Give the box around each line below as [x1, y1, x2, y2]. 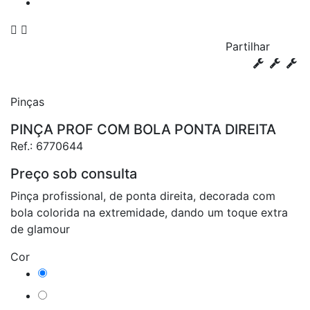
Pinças [10, 95, 44, 109]
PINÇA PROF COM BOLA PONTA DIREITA [10, 121, 276, 138]
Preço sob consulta [10, 165, 137, 182]
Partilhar [226, 39, 270, 53]
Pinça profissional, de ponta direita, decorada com [10, 189, 275, 203]
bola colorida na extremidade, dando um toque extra [10, 206, 288, 219]
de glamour [10, 222, 70, 236]
